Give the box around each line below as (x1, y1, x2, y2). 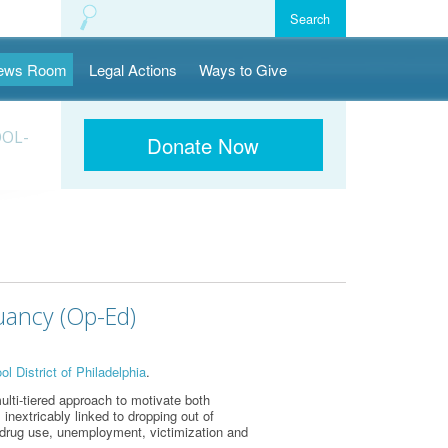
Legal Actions (88, 59, 177, 80)
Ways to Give (199, 59, 288, 80)
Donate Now (147, 130, 260, 160)
